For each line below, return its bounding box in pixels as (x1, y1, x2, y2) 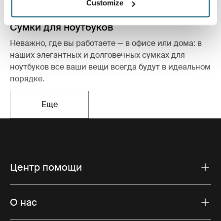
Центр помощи (10, 160, 82, 174)
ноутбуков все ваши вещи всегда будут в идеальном (10, 61, 211, 72)
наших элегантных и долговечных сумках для (10, 49, 185, 60)
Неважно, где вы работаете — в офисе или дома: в (10, 37, 202, 48)
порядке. (10, 73, 44, 84)
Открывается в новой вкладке (48, 104, 166, 115)
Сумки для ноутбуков (10, 20, 113, 34)
